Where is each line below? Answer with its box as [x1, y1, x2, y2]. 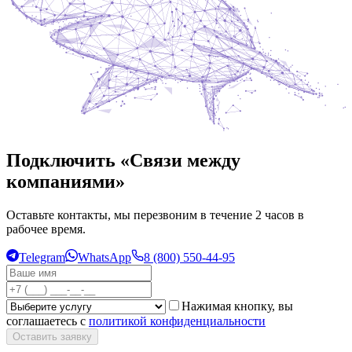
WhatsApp [78, 250, 131, 264]
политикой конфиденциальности [89, 313, 266, 328]
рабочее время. [6, 222, 86, 236]
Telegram [19, 250, 65, 264]
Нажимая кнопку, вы [181, 299, 293, 313]
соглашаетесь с [6, 313, 86, 328]
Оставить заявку [13, 330, 92, 343]
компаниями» [6, 170, 125, 192]
